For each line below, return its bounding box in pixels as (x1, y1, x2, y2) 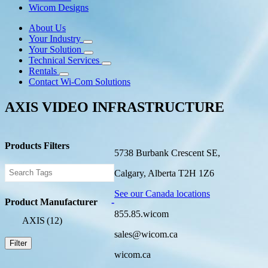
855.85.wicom (114, 209, 169, 220)
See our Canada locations (114, 188, 210, 199)
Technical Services (29, 55, 99, 66)
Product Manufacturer (5, 197, 98, 208)
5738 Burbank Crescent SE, (114, 148, 220, 159)
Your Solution (29, 44, 81, 55)
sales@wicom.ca (114, 229, 178, 240)
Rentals (29, 66, 57, 77)
